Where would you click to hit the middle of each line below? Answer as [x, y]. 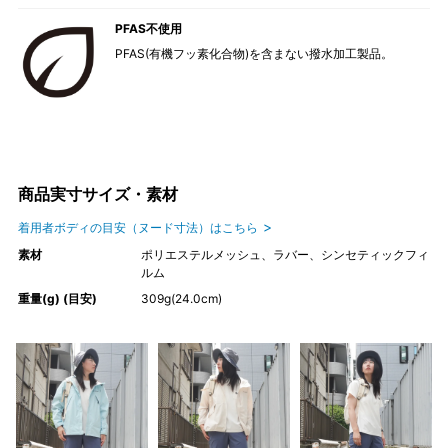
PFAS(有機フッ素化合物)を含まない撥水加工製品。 [253, 53]
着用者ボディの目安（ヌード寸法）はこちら [137, 227]
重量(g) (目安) [57, 298]
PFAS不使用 [148, 28]
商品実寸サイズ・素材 [97, 193]
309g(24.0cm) [181, 298]
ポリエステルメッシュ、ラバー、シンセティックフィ [284, 254]
